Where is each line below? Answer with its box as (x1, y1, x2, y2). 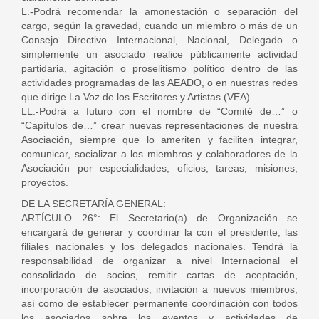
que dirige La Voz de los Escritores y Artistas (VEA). (21, 91, 253, 103)
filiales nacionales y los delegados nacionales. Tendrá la (21, 241, 298, 252)
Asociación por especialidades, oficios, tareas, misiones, (21, 162, 298, 174)
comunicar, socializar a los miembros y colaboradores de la (21, 148, 298, 159)
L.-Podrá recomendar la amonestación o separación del (21, 6, 298, 17)
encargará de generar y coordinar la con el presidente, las (21, 226, 298, 238)
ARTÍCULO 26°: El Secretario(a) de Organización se (21, 212, 298, 224)
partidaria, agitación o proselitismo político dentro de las (21, 63, 298, 74)
